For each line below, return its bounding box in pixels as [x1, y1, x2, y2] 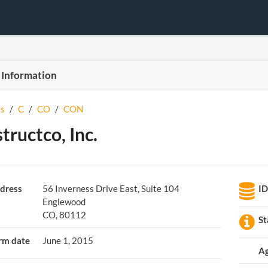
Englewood [42, 196, 86, 207]
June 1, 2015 [42, 235, 93, 246]
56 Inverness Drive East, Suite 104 [42, 183, 179, 194]
